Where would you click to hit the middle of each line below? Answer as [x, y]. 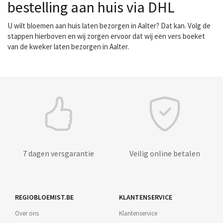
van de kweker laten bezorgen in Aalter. [68, 47]
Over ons [27, 213]
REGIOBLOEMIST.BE [44, 197]
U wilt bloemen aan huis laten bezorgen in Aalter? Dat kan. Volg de [109, 26]
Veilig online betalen [165, 153]
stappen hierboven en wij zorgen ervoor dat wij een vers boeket [106, 36]
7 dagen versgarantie [58, 153]
